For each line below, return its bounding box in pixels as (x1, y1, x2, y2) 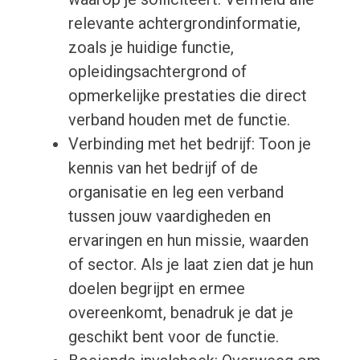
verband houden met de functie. (67, 110, 290, 130)
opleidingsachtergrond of (67, 62, 247, 82)
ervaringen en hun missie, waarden (67, 231, 309, 251)
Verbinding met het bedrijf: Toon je (67, 134, 311, 154)
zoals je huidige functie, (67, 38, 234, 58)
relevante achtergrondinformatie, (67, 14, 301, 34)
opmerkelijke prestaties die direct (67, 86, 307, 106)
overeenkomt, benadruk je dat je (67, 303, 293, 323)
